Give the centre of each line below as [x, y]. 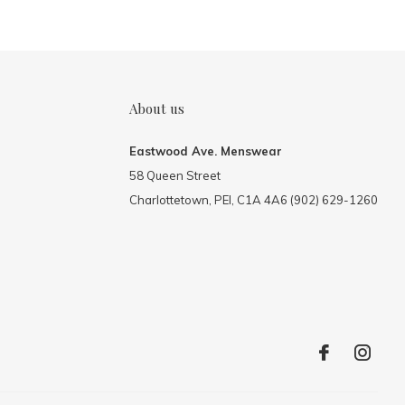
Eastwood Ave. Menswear [205, 151]
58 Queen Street [174, 175]
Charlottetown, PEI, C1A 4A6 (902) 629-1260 [253, 199]
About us [156, 108]
